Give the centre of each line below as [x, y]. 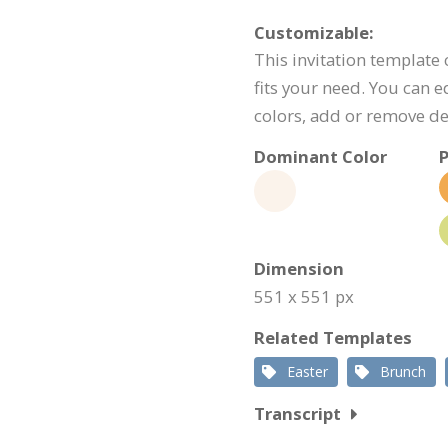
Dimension [299, 268]
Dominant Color [320, 156]
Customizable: [314, 32]
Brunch [403, 371]
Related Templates [333, 337]
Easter [307, 371]
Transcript [297, 413]
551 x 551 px [304, 296]
